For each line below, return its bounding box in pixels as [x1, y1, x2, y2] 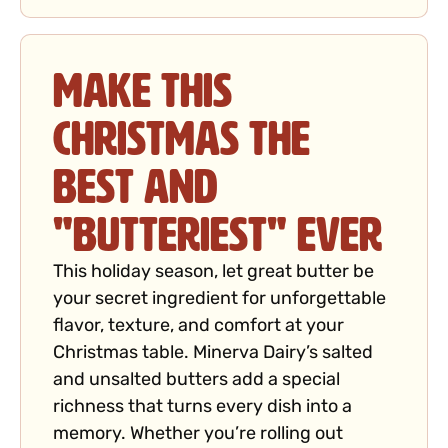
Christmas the [53, 113, 310, 166]
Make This [53, 65, 232, 118]
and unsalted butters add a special [53, 371, 340, 391]
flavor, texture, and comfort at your [53, 317, 344, 337]
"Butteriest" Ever [53, 209, 382, 262]
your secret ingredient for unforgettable [53, 290, 386, 310]
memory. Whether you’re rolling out [53, 425, 343, 445]
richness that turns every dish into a [53, 398, 352, 418]
